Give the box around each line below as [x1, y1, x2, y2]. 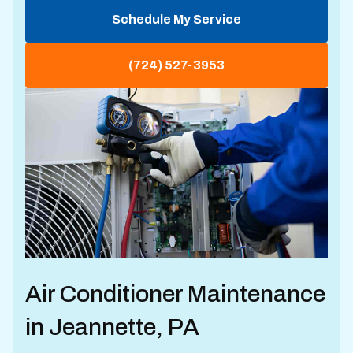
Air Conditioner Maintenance [25, 281, 325, 307]
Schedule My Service [112, 13, 241, 26]
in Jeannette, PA [25, 314, 199, 340]
